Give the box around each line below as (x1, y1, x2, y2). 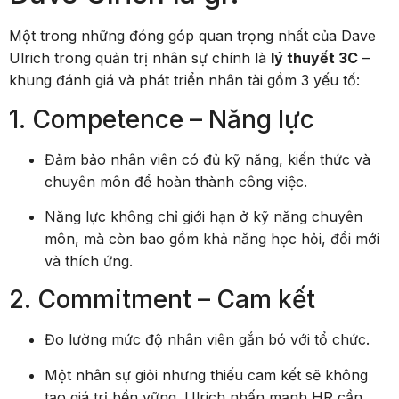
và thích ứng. (45, 252, 133, 271)
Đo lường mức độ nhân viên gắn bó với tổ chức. (45, 330, 370, 349)
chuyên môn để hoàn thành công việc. (45, 172, 307, 191)
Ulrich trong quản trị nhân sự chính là (9, 49, 271, 68)
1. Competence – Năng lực (9, 103, 314, 134)
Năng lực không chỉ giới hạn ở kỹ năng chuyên (45, 208, 362, 226)
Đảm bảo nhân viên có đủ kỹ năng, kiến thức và (45, 150, 370, 168)
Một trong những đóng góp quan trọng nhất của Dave (9, 27, 376, 45)
